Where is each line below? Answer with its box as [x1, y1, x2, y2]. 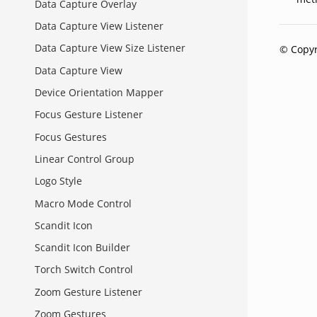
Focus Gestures [35, 129, 107, 144]
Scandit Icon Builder [35, 241, 130, 255]
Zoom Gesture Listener [35, 284, 142, 299]
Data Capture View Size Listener [35, 41, 185, 55]
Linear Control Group [35, 151, 134, 166]
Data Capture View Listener [35, 19, 163, 33]
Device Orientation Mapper [35, 85, 163, 99]
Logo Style [35, 174, 82, 188]
